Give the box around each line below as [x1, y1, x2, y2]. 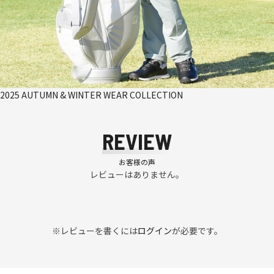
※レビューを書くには [51, 224, 138, 237]
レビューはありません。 [90, 168, 184, 180]
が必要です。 [171, 224, 223, 237]
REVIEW [102, 127, 172, 154]
